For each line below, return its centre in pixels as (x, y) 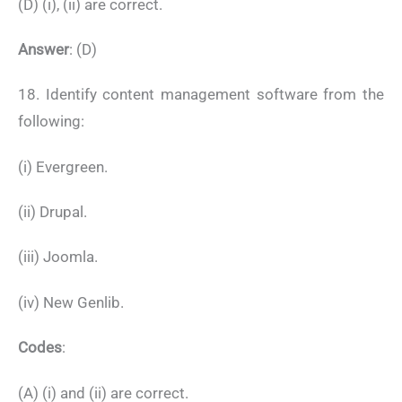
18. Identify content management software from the (201, 95)
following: (51, 122)
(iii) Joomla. (58, 257)
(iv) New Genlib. (71, 302)
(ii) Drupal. (52, 212)
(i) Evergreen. (63, 166)
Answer (44, 49)
